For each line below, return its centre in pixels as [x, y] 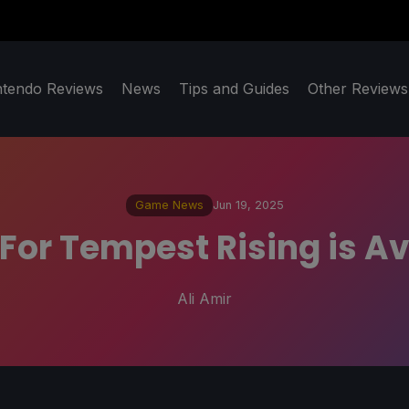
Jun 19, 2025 [248, 205]
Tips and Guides [234, 89]
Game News [169, 205]
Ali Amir [204, 298]
